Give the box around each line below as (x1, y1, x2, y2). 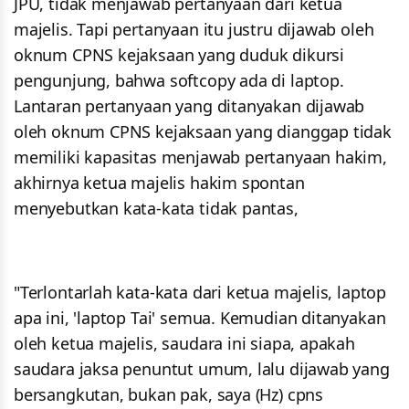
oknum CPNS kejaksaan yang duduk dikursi (14, 44, 344, 67)
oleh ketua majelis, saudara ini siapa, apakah (14, 332, 355, 355)
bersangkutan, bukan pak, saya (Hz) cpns (14, 383, 323, 406)
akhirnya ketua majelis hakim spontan (14, 172, 305, 194)
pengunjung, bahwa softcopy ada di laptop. (14, 69, 344, 92)
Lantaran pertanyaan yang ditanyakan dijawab (14, 95, 365, 118)
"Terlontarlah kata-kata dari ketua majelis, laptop (14, 281, 387, 304)
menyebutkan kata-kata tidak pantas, (14, 197, 303, 220)
